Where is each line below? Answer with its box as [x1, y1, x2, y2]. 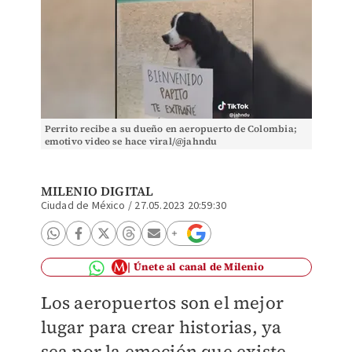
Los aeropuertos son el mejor [40, 291, 284, 314]
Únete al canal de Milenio [133, 260, 264, 273]
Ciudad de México [40, 198, 126, 214]
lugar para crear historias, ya [40, 315, 282, 339]
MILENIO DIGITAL [40, 182, 154, 200]
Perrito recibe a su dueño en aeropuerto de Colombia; [44, 123, 297, 135]
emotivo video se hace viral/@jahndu [44, 135, 218, 148]
